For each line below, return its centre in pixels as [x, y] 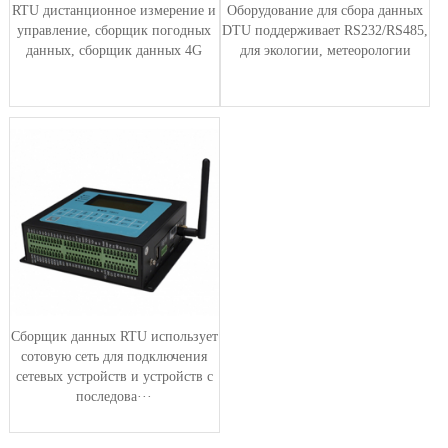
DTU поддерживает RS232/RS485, [325, 31]
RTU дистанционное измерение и [114, 11]
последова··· [114, 396]
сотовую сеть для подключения [114, 356]
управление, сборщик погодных [114, 31]
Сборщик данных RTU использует [114, 336]
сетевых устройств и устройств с [114, 376]
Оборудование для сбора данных [325, 11]
